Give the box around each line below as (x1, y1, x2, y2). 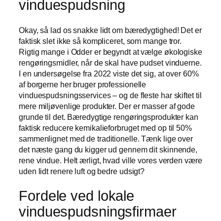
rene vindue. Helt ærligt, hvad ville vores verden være (19, 155, 202, 165)
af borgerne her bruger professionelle (19, 79, 147, 89)
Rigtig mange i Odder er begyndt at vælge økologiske (19, 47, 202, 56)
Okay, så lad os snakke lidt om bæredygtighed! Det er (19, 25, 202, 35)
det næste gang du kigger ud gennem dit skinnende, (19, 145, 198, 154)
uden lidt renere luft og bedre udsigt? (19, 166, 145, 176)
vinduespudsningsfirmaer (19, 204, 177, 220)
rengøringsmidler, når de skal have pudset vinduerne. (19, 58, 202, 67)
